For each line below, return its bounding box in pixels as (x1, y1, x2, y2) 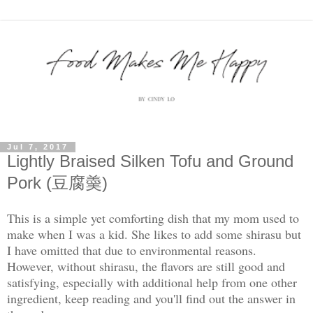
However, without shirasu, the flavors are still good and (7, 258, 285, 275)
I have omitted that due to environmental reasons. (7, 242, 256, 259)
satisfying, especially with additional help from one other (7, 274, 297, 291)
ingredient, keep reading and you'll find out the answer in (7, 290, 296, 307)
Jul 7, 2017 (7, 143, 68, 152)
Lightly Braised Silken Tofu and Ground (7, 151, 293, 170)
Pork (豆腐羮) (7, 173, 108, 192)
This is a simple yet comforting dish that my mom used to (7, 210, 299, 227)
